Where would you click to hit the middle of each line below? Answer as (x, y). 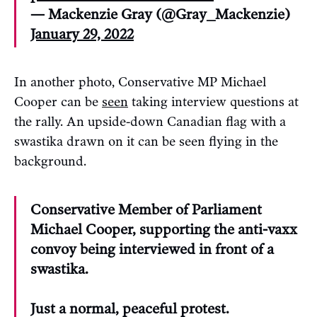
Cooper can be (58, 102)
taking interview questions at (213, 102)
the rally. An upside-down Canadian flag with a (150, 122)
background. (50, 162)
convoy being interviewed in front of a (152, 249)
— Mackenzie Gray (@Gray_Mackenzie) (160, 15)
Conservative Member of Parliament (146, 210)
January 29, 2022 (82, 34)
